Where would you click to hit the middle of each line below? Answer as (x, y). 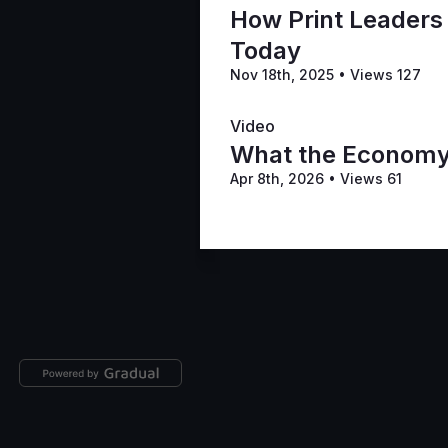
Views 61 (369, 179)
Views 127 (383, 75)
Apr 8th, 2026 (279, 179)
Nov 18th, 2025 (284, 75)
